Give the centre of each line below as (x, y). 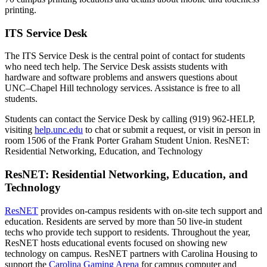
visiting (20, 130)
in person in (237, 130)
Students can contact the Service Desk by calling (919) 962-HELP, (130, 119)
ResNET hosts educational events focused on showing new (116, 243)
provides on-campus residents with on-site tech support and (150, 210)
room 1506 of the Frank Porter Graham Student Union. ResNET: (127, 141)
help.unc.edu (59, 130)
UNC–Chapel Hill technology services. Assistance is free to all (122, 88)
